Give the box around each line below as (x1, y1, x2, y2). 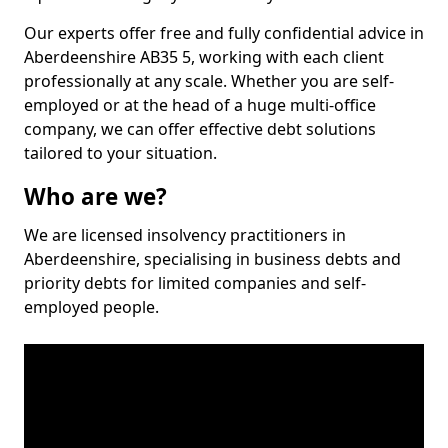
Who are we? (24, 181, 167, 212)
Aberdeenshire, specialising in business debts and (24, 248, 401, 270)
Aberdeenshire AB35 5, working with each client (24, 46, 384, 68)
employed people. (24, 296, 159, 318)
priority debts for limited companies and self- (24, 272, 366, 294)
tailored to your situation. (24, 142, 217, 164)
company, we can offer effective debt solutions (24, 118, 376, 140)
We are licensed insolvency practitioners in (24, 224, 346, 246)
